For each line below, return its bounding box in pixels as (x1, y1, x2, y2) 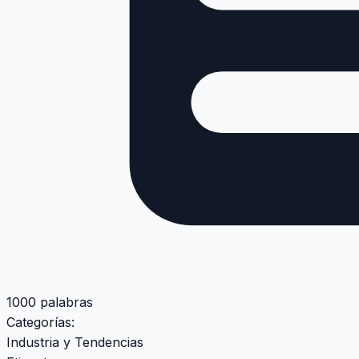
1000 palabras (6, 294, 93, 311)
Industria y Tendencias (6, 334, 143, 351)
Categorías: (6, 314, 75, 331)
